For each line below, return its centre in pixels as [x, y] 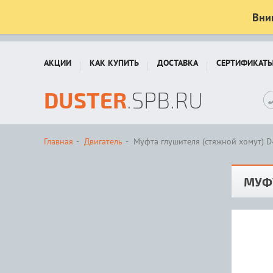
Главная [58, 141]
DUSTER [85, 100]
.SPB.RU [165, 100]
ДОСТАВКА [178, 63]
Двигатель [103, 141]
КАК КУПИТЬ [114, 63]
